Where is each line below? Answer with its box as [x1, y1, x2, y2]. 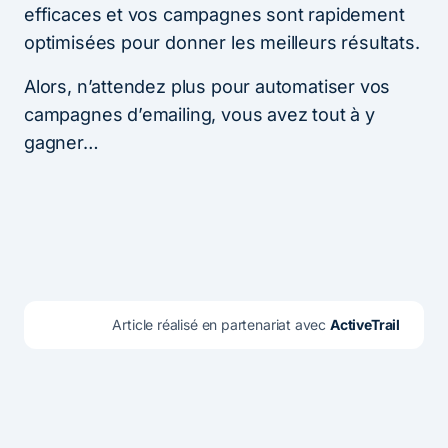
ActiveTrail [329, 315, 400, 333]
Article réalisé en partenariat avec [112, 315, 330, 333]
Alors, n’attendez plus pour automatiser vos [24, 75, 391, 97]
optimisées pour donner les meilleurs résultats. [24, 31, 420, 53]
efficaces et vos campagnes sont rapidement [24, 3, 405, 25]
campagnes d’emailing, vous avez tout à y [24, 103, 375, 125]
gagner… [24, 131, 99, 153]
